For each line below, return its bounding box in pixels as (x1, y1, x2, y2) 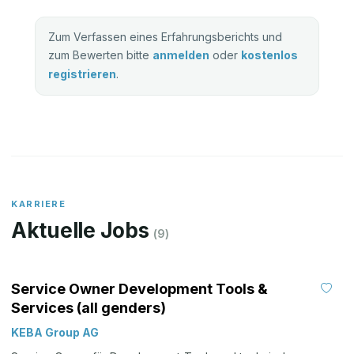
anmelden (153, 48, 209, 62)
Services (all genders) (11, 299, 166, 316)
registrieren (48, 67, 116, 81)
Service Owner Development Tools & (11, 281, 268, 297)
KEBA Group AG (11, 326, 99, 339)
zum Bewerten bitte (48, 48, 153, 62)
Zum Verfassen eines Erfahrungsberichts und (48, 30, 282, 43)
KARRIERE (11, 198, 66, 209)
